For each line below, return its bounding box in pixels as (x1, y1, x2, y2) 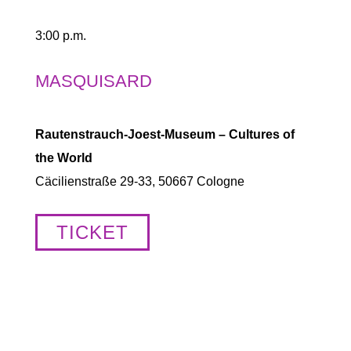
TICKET (56, 222, 128, 243)
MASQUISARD (34, 71, 152, 91)
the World (34, 151, 92, 165)
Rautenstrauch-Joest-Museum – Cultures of (34, 128, 295, 141)
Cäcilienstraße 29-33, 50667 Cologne (34, 175, 244, 188)
